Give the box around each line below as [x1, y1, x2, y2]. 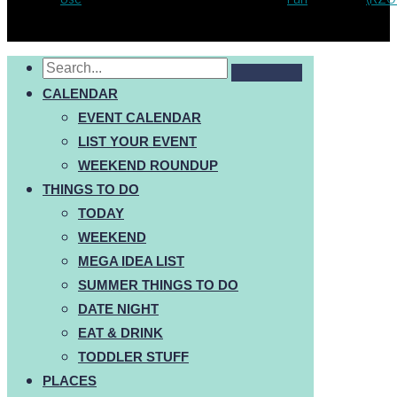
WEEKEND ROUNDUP [78, 158, 218, 174]
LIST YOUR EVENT [78, 134, 197, 150]
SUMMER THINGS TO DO [78, 277, 238, 293]
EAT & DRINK [78, 325, 163, 341]
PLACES [43, 373, 97, 389]
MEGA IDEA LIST [78, 253, 184, 269]
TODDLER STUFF [78, 349, 189, 365]
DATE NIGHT [78, 301, 159, 317]
